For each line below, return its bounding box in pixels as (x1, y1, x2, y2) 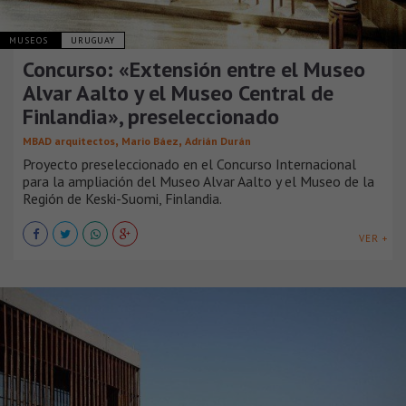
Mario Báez (121, 133, 179, 148)
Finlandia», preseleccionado (23, 101, 279, 130)
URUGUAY (71, 34, 115, 46)
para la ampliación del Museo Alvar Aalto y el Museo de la (23, 171, 374, 190)
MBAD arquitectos (23, 133, 115, 148)
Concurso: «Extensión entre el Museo (23, 54, 365, 83)
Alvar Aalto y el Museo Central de (23, 78, 333, 107)
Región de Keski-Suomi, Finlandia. (23, 188, 222, 208)
